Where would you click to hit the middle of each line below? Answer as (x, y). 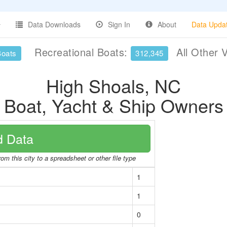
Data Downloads (54, 24)
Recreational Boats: (81, 52)
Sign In (119, 24)
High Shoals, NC (113, 85)
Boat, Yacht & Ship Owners (113, 105)
